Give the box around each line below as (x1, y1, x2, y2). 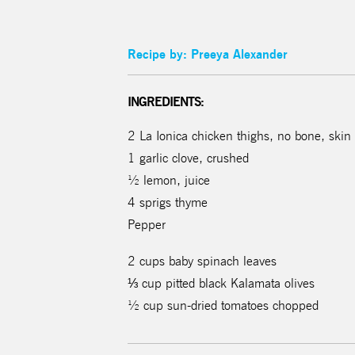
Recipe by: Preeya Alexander (128, 45, 288, 62)
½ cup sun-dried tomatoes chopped (128, 297, 319, 313)
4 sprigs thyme (128, 194, 208, 210)
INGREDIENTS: (128, 93, 204, 109)
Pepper (128, 216, 166, 232)
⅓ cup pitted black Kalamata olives (128, 275, 315, 291)
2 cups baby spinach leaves (128, 253, 277, 269)
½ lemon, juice (128, 172, 211, 188)
